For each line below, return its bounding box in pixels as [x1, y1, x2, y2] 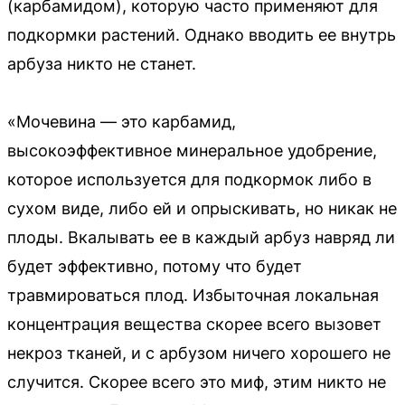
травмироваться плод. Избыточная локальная [7, 285, 379, 305]
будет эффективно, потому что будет [7, 256, 302, 276]
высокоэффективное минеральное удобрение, [7, 140, 377, 160]
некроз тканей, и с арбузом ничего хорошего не [7, 343, 391, 363]
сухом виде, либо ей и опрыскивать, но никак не [7, 198, 397, 218]
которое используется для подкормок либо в [7, 169, 372, 189]
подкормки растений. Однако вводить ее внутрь [7, 24, 396, 44]
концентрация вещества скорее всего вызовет [7, 314, 381, 334]
